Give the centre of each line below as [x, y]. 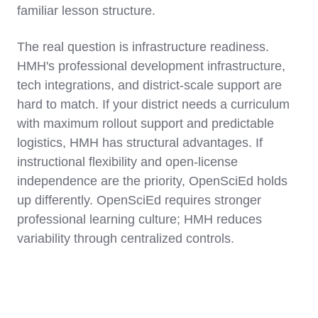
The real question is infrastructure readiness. [143, 47]
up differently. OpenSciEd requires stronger [139, 201]
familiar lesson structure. [86, 11]
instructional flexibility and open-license [127, 162]
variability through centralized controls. [126, 239]
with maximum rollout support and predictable [146, 124]
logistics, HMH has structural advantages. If [140, 143]
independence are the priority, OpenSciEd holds [152, 181]
